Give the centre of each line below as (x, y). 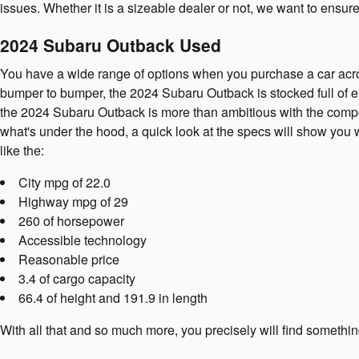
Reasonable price (69, 259)
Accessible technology (83, 240)
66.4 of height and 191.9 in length (113, 297)
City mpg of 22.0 (65, 182)
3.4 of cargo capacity (77, 278)
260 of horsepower (71, 220)
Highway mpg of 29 (73, 201)
